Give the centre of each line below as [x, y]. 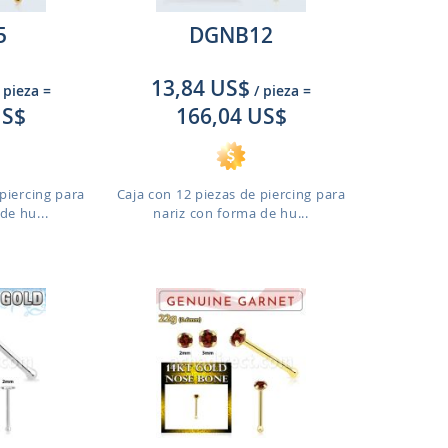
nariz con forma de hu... [231, 213]
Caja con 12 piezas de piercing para [231, 194]
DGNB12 [231, 35]
